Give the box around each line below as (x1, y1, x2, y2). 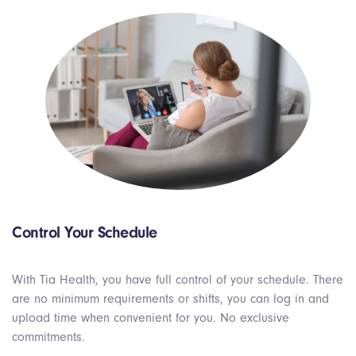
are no (12, 291, 52, 306)
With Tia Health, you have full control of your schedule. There (12, 272, 343, 287)
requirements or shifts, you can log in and (99, 291, 329, 306)
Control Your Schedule (12, 222, 157, 242)
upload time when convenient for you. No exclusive (12, 310, 289, 325)
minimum (52, 291, 99, 306)
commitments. (12, 329, 85, 344)
